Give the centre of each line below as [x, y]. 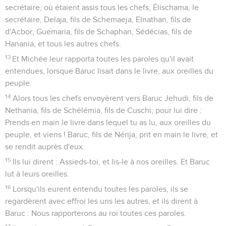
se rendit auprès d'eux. [45, 147]
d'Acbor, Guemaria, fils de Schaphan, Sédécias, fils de [99, 32]
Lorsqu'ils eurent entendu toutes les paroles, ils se [101, 189]
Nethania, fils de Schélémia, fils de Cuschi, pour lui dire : [103, 110]
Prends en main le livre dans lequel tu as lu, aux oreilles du [108, 122]
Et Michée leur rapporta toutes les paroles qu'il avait [103, 59]
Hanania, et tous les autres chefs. [63, 44]
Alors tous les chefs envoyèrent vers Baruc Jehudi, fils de [113, 98]
